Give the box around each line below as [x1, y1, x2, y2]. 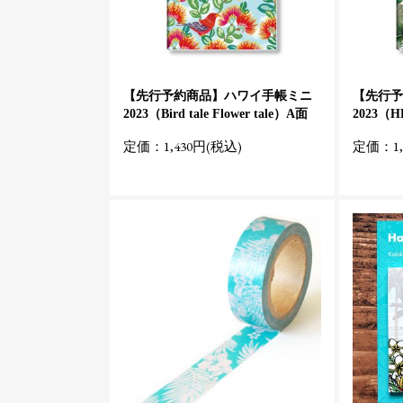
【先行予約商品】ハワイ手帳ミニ [123, 89, 312, 103]
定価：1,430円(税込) [123, 138, 242, 155]
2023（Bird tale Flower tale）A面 [123, 107, 308, 121]
